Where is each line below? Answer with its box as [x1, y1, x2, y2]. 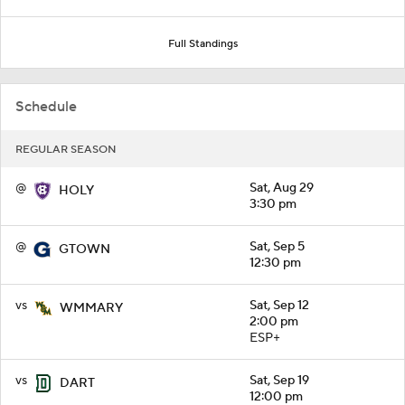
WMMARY [60, 300, 123, 316]
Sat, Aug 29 [250, 180, 314, 196]
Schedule [15, 98, 77, 116]
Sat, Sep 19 [250, 372, 309, 389]
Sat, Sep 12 [250, 297, 309, 314]
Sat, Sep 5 [250, 239, 305, 255]
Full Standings [167, 37, 238, 51]
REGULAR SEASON [15, 143, 117, 156]
